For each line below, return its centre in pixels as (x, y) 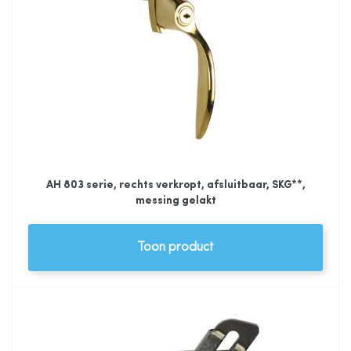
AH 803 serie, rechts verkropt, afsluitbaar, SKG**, (175, 185)
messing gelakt (175, 201)
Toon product (175, 248)
